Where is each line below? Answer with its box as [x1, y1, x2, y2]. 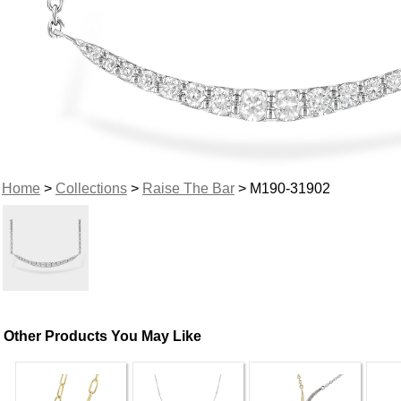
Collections [55, 180, 127, 196]
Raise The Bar [141, 180, 235, 196]
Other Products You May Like [4, 328, 202, 344]
